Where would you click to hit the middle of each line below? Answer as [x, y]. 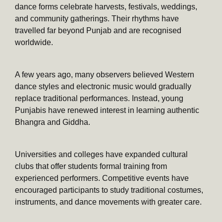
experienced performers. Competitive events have [102, 178]
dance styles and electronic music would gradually [103, 86]
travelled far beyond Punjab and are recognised [98, 30]
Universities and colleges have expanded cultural [101, 154]
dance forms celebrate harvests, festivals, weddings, [106, 6]
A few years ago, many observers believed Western [105, 74]
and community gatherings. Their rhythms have [97, 18]
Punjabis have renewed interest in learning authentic [107, 110]
